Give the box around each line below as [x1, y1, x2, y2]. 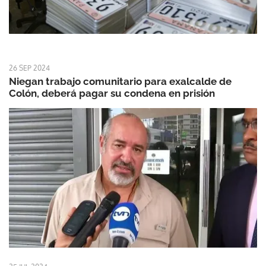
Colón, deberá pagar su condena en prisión [9, 87, 215, 99]
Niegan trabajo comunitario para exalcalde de [9, 75, 232, 87]
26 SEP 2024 [9, 63, 50, 72]
